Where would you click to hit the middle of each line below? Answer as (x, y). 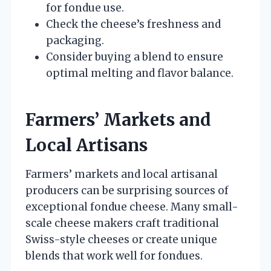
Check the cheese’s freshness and (133, 24)
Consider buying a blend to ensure (135, 57)
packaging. (75, 40)
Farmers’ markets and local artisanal (122, 174)
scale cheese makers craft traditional (122, 223)
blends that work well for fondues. (114, 256)
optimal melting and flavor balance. (140, 73)
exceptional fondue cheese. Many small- (132, 207)
